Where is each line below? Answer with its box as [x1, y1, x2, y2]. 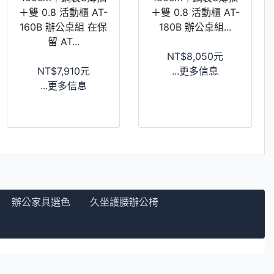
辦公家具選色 [12, 195, 70, 208]
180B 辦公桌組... [159, 20, 232, 33]
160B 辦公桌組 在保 [20, 20, 108, 33]
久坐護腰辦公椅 [90, 195, 158, 208]
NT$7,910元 [37, 64, 90, 77]
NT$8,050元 [167, 50, 224, 62]
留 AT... [47, 35, 80, 48]
